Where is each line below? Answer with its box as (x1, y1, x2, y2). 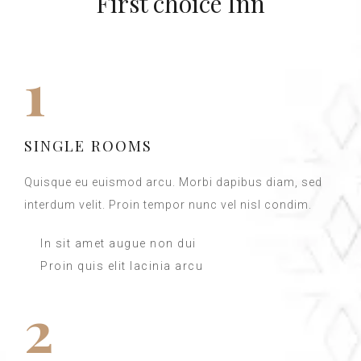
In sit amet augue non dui (40, 237, 197, 250)
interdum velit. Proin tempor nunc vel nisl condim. (24, 198, 312, 211)
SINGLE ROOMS (24, 135, 152, 156)
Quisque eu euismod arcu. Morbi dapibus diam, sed (24, 176, 322, 189)
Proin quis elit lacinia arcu (40, 259, 203, 272)
